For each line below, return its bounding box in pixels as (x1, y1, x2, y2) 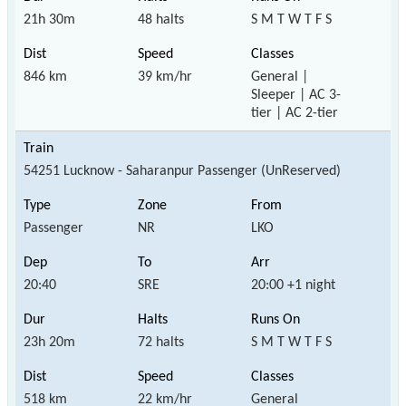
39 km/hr (137, 69, 192, 84)
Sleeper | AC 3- (251, 87, 342, 102)
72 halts (137, 334, 184, 350)
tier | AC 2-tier (251, 105, 339, 121)
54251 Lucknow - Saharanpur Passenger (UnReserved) (24, 163, 341, 179)
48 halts (137, 12, 184, 27)
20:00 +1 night (251, 277, 336, 293)
